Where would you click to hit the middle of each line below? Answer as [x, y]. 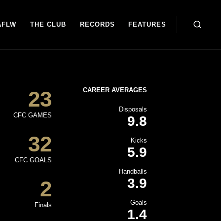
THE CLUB [48, 24]
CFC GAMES [33, 115]
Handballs [133, 171]
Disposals [133, 109]
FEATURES [147, 24]
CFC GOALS [34, 160]
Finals [43, 205]
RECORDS [97, 24]
